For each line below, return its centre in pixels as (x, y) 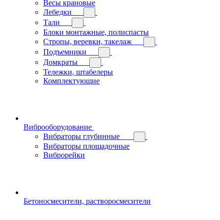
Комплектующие (71, 81)
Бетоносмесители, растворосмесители (87, 201)
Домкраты (60, 62)
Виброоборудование (58, 127)
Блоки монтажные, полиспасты (96, 32)
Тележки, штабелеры (78, 72)
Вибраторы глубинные (82, 136)
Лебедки (57, 12)
